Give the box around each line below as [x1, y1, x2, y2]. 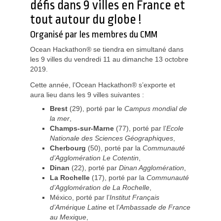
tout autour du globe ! [30, 12, 142, 27]
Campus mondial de [124, 105, 187, 112]
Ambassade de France [119, 203, 191, 211]
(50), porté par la [88, 144, 143, 152]
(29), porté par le [70, 105, 125, 112]
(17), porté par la [90, 174, 147, 182]
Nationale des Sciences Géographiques [50, 134, 174, 142]
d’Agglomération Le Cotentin [50, 154, 139, 162]
